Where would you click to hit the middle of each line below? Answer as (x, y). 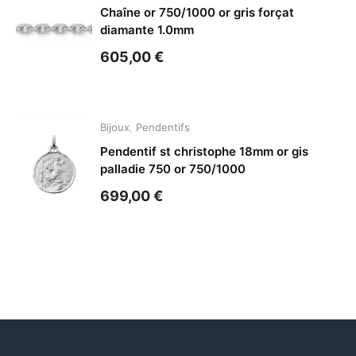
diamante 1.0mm (147, 30)
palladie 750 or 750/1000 (173, 169)
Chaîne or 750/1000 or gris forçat (197, 13)
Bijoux (115, 128)
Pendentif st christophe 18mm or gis (205, 152)
